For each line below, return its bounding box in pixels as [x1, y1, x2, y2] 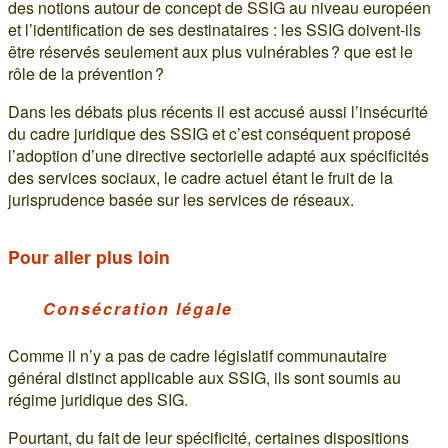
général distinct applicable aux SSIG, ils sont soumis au [8, 365, 401, 389]
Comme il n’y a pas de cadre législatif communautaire [8, 343, 387, 367]
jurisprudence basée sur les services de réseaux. [8, 187, 354, 211]
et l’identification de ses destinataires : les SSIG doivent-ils [8, 17, 421, 41]
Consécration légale [43, 296, 233, 320]
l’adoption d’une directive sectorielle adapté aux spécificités [8, 143, 429, 167]
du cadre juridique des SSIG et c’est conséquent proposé [8, 121, 411, 145]
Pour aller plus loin [8, 243, 170, 269]
